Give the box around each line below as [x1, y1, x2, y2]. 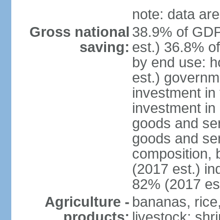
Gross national [29, 24, 130, 40]
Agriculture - [44, 194, 130, 210]
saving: [79, 39, 130, 55]
